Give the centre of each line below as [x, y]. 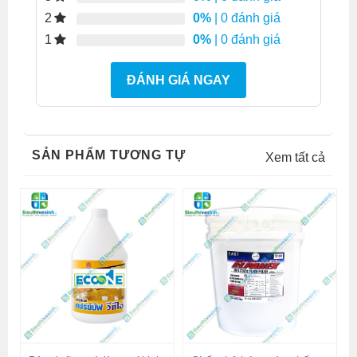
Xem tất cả [296, 158]
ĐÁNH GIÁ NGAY [178, 80]
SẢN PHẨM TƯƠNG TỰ [108, 155]
